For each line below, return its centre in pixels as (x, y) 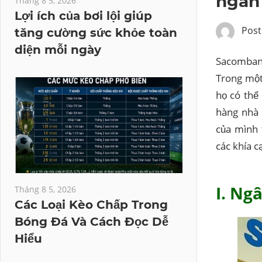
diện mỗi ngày (58, 50)
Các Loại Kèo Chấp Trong (91, 205)
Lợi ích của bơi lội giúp (83, 16)
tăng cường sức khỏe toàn (96, 33)
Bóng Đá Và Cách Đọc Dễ (92, 222)
